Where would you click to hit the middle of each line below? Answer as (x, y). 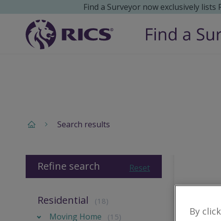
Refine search (69, 166)
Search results (84, 124)
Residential (63, 200)
